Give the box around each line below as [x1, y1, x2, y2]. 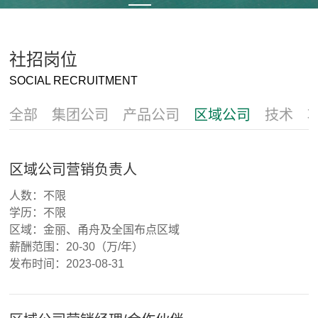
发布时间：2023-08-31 [9, 258, 125, 270]
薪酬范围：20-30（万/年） [9, 241, 144, 253]
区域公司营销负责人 [9, 162, 138, 177]
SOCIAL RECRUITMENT [9, 75, 138, 87]
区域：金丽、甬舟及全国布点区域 [9, 224, 180, 236]
